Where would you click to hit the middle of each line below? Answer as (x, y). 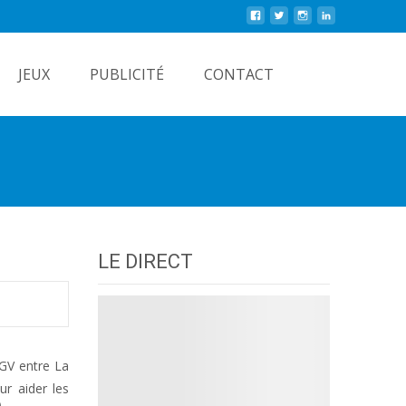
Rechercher (342, 67)
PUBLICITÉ (127, 74)
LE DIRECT (145, 261)
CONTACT (239, 74)
